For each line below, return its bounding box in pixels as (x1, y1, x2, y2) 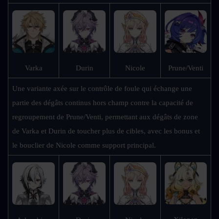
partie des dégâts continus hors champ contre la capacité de (12, 99, 193, 107)
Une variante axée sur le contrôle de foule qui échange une (12, 85, 192, 93)
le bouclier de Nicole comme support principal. (12, 141, 156, 150)
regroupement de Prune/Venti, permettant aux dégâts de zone (12, 113, 198, 121)
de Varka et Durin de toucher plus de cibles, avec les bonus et (12, 127, 200, 135)
